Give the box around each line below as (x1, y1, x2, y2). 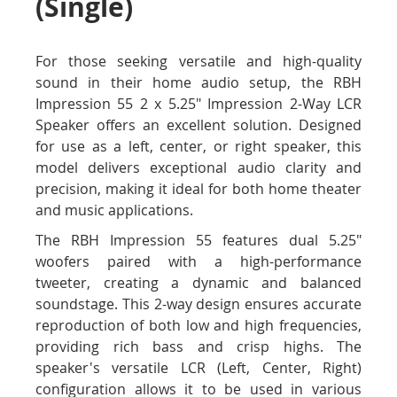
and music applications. (35, 200, 193, 221)
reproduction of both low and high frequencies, (35, 315, 362, 336)
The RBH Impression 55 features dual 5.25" (35, 230, 362, 251)
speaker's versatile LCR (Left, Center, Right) (35, 358, 362, 378)
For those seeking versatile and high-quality (35, 51, 362, 72)
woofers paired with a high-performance (35, 252, 362, 272)
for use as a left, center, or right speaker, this (35, 136, 362, 157)
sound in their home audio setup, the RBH (35, 73, 362, 93)
